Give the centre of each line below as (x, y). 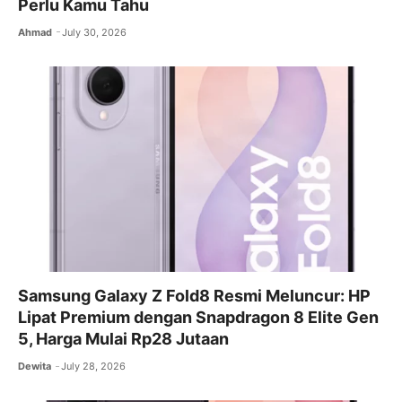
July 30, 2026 (95, 32)
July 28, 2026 (94, 367)
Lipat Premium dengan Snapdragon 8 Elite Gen (198, 318)
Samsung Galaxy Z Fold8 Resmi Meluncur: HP (194, 296)
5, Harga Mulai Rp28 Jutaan (123, 339)
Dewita (35, 367)
